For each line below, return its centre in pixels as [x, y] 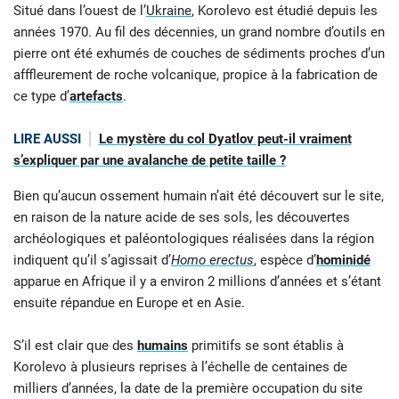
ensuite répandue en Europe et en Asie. [129, 303]
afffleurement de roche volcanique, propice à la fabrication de [195, 74]
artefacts [96, 96]
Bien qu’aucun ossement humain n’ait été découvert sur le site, [199, 196]
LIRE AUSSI [47, 138]
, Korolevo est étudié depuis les [285, 10]
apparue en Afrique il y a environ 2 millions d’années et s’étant [197, 282]
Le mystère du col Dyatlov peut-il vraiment [225, 138]
